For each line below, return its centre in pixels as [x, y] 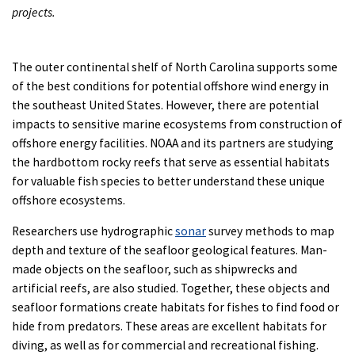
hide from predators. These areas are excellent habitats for [169, 326]
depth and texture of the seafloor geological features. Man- [170, 250]
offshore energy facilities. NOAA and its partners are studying [173, 143]
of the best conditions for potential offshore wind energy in [170, 86]
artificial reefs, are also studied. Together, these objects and [171, 288]
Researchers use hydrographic [94, 231]
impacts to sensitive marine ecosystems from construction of [177, 124]
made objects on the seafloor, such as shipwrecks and [155, 269]
